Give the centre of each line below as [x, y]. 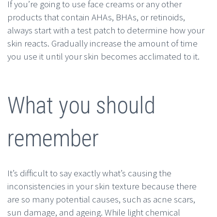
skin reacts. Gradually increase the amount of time [102, 43]
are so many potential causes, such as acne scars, [101, 199]
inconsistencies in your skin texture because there [102, 186]
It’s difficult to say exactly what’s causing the [89, 173]
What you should [81, 105]
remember [53, 138]
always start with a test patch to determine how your [106, 30]
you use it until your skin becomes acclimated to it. [103, 56]
